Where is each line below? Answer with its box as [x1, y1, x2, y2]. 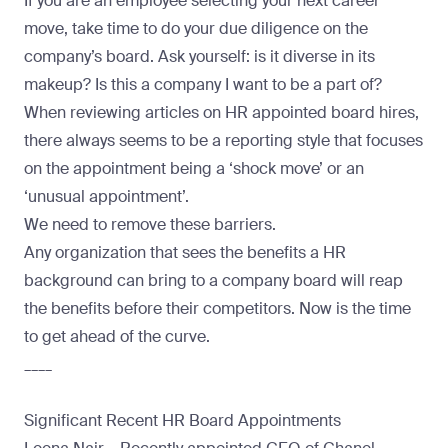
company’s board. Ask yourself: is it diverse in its [24, 45, 375, 67]
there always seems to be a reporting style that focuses [24, 129, 423, 151]
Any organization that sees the [24, 241, 247, 263]
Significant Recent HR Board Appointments [24, 409, 341, 431]
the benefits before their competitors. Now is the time [24, 297, 411, 319]
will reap [337, 269, 403, 291]
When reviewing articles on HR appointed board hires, [24, 101, 419, 123]
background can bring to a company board [24, 269, 337, 291]
